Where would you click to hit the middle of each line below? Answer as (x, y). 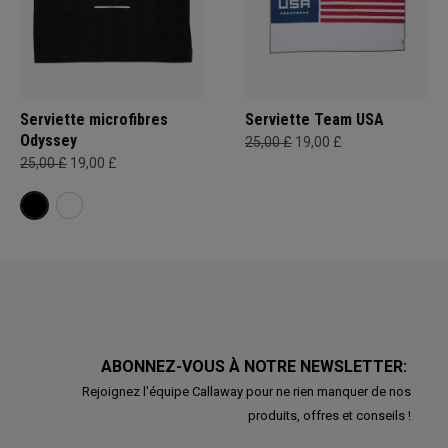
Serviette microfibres (94, 119)
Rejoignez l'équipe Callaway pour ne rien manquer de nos (246, 391)
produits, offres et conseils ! (329, 415)
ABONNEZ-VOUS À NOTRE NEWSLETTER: (255, 366)
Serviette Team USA (314, 119)
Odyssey (54, 140)
